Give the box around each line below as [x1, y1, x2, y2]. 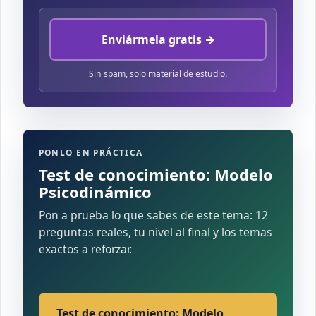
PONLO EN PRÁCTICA [38, 147, 143, 159]
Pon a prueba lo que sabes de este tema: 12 [38, 207, 268, 223]
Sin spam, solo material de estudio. [89, 68, 227, 80]
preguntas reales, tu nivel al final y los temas [38, 224, 272, 240]
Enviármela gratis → [101, 31, 215, 47]
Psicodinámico [38, 181, 152, 202]
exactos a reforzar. [38, 241, 132, 257]
